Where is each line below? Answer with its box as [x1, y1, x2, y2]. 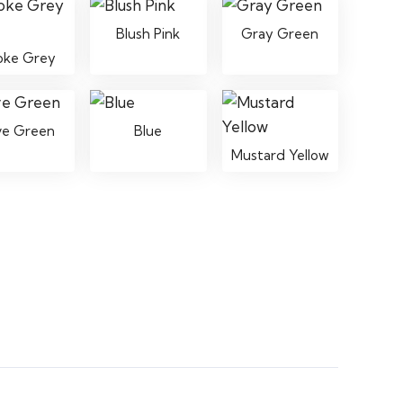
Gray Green [241, 24, 319, 42]
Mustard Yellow [230, 146, 329, 164]
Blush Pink [116, 24, 181, 42]
